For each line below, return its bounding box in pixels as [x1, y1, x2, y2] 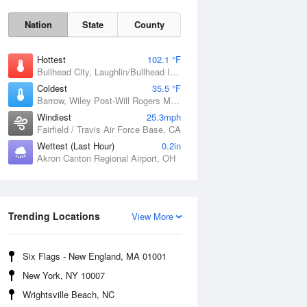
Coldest [37, 82, 67, 95]
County [134, 18, 164, 31]
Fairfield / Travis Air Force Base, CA [37, 123, 181, 136]
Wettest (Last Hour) [37, 139, 114, 152]
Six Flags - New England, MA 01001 [23, 249, 167, 262]
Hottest [37, 53, 66, 66]
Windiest [37, 110, 71, 123]
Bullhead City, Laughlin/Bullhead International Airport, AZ [170, 65, 179, 78]
